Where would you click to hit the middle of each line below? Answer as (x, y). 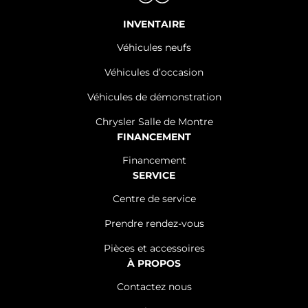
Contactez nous (154, 287)
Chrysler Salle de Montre (154, 122)
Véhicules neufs (154, 47)
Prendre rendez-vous (154, 223)
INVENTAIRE (154, 24)
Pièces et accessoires (154, 248)
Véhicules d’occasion (154, 72)
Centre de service (154, 199)
